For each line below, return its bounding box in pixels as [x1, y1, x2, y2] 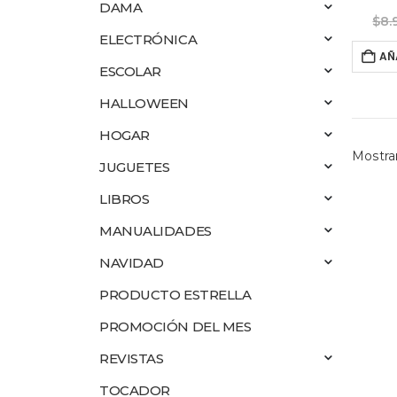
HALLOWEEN [99, 95, 189, 112]
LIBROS [99, 191, 150, 207]
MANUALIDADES [99, 222, 212, 239]
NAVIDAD [99, 254, 164, 271]
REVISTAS [99, 350, 164, 367]
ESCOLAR [99, 63, 161, 80]
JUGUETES [99, 159, 170, 175]
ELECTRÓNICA [99, 31, 198, 48]
